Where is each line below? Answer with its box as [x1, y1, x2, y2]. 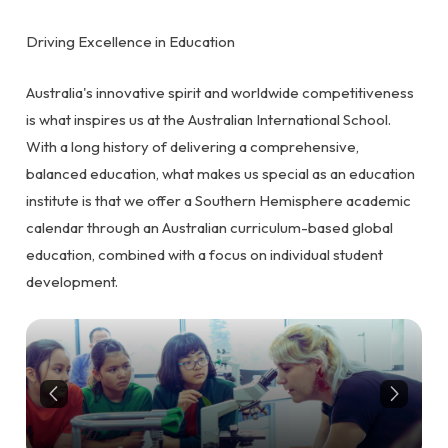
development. [26, 272, 118, 291]
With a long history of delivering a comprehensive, [26, 137, 359, 156]
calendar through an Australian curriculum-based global [26, 218, 393, 237]
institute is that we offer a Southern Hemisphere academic [26, 191, 411, 210]
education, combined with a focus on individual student [26, 245, 383, 264]
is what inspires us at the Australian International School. [26, 110, 391, 129]
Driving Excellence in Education [26, 32, 235, 51]
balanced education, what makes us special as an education [26, 164, 415, 183]
